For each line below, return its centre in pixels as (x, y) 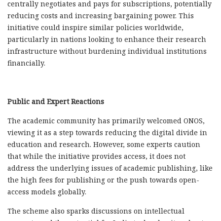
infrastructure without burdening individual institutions (107, 51)
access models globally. (47, 191)
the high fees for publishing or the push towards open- (103, 180)
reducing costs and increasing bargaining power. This (101, 15)
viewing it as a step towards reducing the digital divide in (107, 132)
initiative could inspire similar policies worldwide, (95, 27)
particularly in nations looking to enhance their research (107, 39)
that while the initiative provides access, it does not (96, 156)
